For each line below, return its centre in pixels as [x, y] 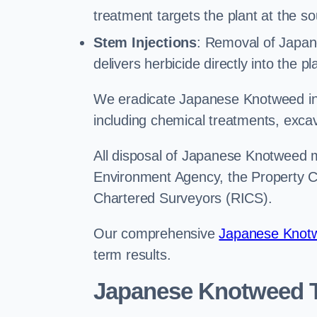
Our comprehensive [156, 234]
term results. [132, 255]
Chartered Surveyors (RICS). [183, 198]
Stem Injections [145, 42]
